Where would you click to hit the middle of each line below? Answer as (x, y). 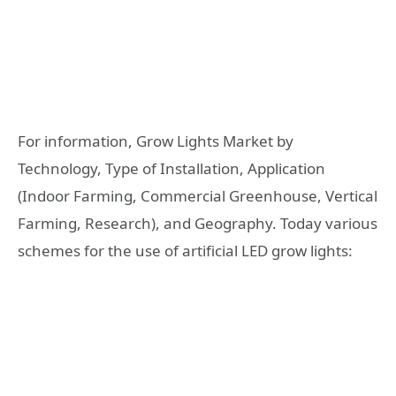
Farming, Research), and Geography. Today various (198, 224)
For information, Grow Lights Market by (156, 141)
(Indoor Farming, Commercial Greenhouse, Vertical (198, 196)
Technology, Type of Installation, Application (171, 169)
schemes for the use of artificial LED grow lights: (185, 251)
